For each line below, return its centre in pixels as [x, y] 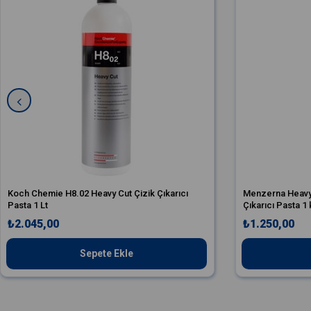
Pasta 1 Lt [28, 205]
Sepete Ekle [107, 254]
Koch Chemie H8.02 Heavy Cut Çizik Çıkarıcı [98, 194]
